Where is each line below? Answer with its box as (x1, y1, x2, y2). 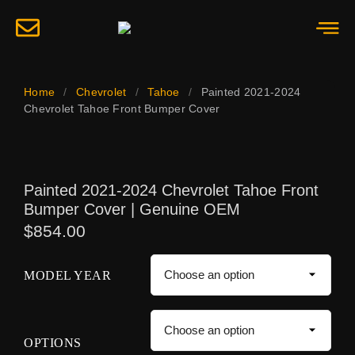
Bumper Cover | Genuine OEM (24, 200, 240, 218)
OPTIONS (24, 335, 82, 349)
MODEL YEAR (24, 269, 111, 283)
